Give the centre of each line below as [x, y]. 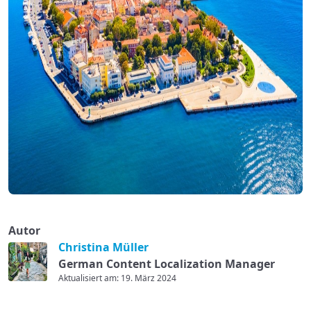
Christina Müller [103, 247]
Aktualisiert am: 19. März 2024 [117, 278]
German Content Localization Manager [167, 264]
